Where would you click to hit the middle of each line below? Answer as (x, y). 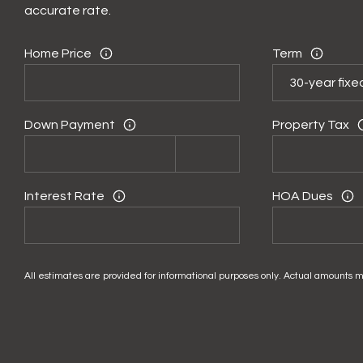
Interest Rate (65, 196)
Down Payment (70, 124)
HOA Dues (302, 196)
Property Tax (310, 124)
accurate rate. (68, 10)
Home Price (58, 53)
